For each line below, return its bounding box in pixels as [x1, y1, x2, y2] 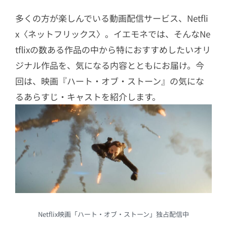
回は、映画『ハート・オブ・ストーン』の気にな [15, 74, 204, 87]
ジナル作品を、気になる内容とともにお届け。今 [15, 59, 204, 71]
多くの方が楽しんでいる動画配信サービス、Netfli [15, 12, 208, 24]
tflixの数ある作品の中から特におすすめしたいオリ [15, 43, 211, 56]
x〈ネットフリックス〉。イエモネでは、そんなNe [15, 27, 210, 40]
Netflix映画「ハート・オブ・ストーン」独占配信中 [38, 209, 189, 219]
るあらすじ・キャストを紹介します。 [15, 90, 161, 103]
